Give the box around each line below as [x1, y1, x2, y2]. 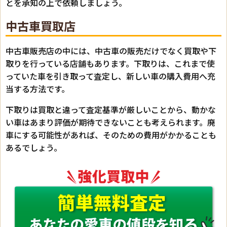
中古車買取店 [6, 17, 75, 34]
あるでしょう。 [6, 141, 62, 154]
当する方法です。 [6, 82, 69, 95]
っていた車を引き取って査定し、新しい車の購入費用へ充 [6, 69, 215, 82]
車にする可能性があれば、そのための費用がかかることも [6, 128, 216, 141]
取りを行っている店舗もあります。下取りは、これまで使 [6, 57, 215, 69]
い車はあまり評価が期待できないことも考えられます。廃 [6, 116, 215, 128]
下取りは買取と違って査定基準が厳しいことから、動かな [6, 103, 216, 116]
